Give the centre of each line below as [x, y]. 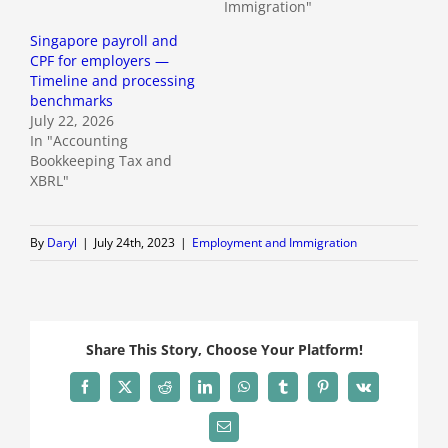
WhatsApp [271, 392]
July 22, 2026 [72, 121]
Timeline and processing [112, 81]
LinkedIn [229, 392]
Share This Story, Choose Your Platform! [224, 350]
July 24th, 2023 [134, 243]
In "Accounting [79, 141]
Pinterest [345, 392]
